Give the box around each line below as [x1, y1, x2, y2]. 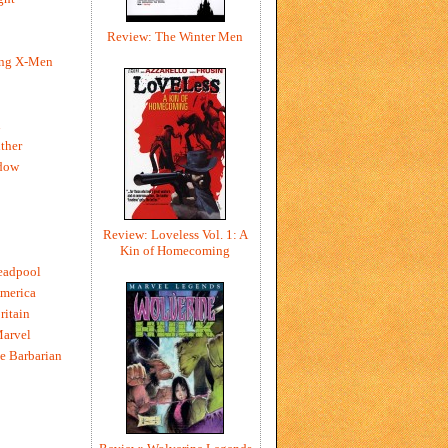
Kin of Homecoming [120, 242, 230, 258]
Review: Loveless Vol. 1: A [102, 226, 248, 242]
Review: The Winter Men [107, 28, 243, 44]
